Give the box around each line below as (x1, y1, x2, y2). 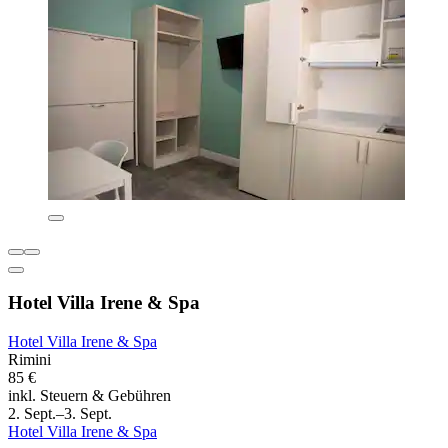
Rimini (8, 351, 51, 369)
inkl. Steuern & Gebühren (8, 387, 171, 405)
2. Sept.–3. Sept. (8, 405, 112, 423)
